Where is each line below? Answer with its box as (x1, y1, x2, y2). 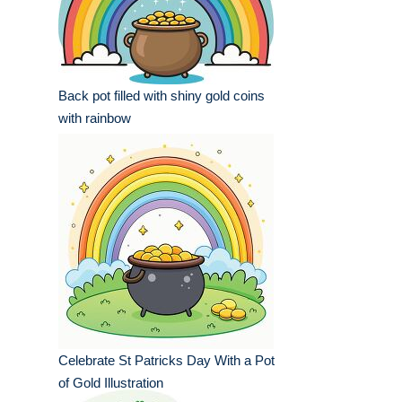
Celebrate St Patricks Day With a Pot (58, 353, 275, 369)
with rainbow (58, 110, 131, 127)
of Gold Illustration (58, 375, 163, 391)
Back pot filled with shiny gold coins (58, 88, 265, 104)
